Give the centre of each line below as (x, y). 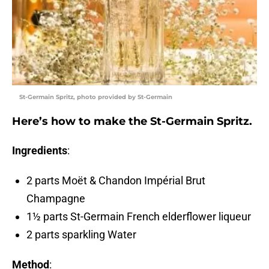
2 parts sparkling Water (81, 235)
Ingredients (40, 151)
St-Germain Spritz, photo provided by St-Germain (96, 97)
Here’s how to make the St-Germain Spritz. (132, 122)
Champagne (56, 199)
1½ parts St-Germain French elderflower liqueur (139, 217)
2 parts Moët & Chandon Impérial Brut (116, 181)
